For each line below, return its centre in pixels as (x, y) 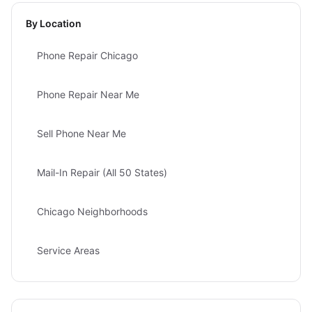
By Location (54, 23)
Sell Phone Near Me (81, 133)
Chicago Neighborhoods (92, 211)
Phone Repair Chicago (87, 55)
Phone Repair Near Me (88, 94)
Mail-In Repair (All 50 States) (102, 172)
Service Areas (68, 250)
